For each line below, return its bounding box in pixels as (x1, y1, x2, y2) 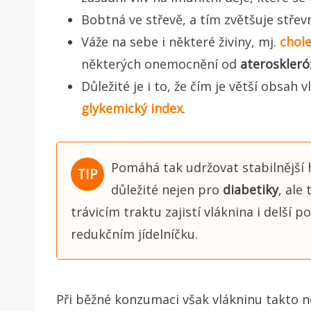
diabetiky (222, 180, 278, 198)
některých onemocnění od (81, 55, 240, 72)
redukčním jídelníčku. (71, 225, 198, 242)
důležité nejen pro (110, 180, 223, 198)
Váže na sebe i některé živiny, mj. (81, 33, 280, 50)
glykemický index (81, 99, 183, 117)
